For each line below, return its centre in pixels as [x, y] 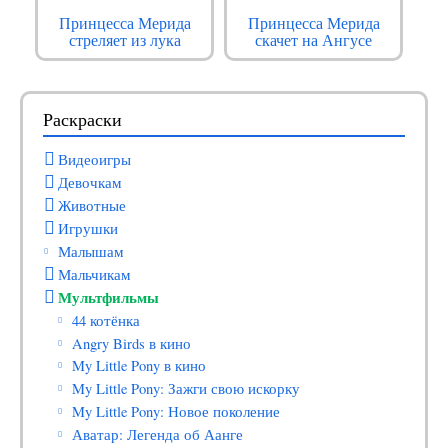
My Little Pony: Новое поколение [176, 412]
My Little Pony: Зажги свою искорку [186, 389]
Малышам [90, 251]
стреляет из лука [124, 40]
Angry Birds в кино [132, 343]
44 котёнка [106, 320]
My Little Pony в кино [139, 366]
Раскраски [82, 119]
